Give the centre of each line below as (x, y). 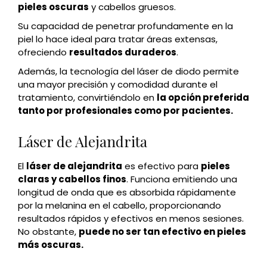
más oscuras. (51, 245)
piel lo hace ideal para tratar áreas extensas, (118, 39)
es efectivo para (162, 166)
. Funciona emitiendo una (182, 179)
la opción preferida (203, 98)
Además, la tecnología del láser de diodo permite (128, 72)
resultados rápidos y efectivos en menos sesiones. (131, 219)
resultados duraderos (123, 52)
